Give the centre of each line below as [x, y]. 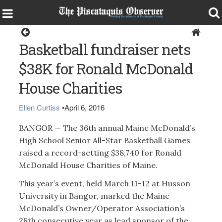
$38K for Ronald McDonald [106, 69]
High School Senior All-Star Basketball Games [104, 140]
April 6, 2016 [84, 107]
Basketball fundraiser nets [104, 49]
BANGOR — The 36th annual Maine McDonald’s [107, 128]
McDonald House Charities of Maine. [88, 165]
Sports [112, 32]
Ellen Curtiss [39, 107]
